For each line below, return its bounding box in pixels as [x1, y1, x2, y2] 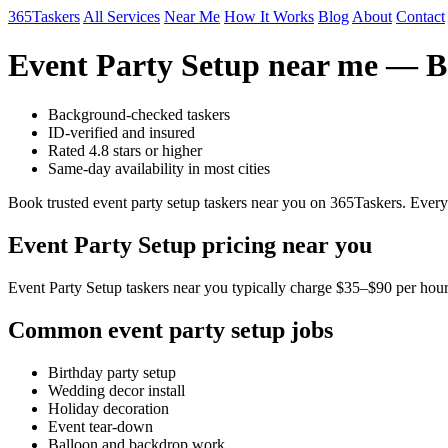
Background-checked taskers [48, 105, 230, 123]
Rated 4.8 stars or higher [48, 141, 202, 159]
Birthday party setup [48, 363, 176, 381]
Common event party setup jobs [8, 316, 333, 343]
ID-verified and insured [48, 123, 195, 141]
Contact [396, 8, 445, 25]
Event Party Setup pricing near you [8, 231, 372, 258]
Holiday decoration [48, 399, 169, 417]
